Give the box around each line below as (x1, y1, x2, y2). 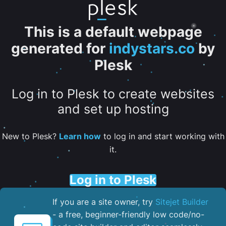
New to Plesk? (2, 131, 59, 141)
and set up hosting (57, 101, 169, 117)
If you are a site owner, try (52, 196, 155, 207)
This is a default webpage (24, 23, 202, 40)
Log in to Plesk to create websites (12, 86, 214, 102)
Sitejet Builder (155, 196, 208, 207)
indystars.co (109, 40, 195, 57)
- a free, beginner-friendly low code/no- (52, 209, 204, 219)
